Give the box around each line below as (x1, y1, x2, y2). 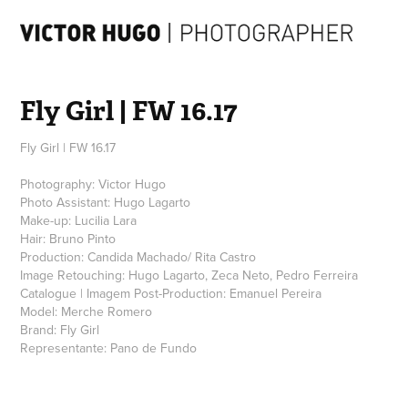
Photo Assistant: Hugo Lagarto (20, 192, 191, 211)
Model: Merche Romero (20, 301, 153, 321)
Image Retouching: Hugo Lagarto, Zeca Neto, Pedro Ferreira (20, 265, 359, 284)
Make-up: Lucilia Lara (20, 210, 138, 229)
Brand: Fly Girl (20, 320, 100, 339)
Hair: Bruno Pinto (20, 229, 117, 248)
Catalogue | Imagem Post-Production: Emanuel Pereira (20, 283, 322, 302)
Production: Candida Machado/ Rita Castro (20, 247, 257, 266)
